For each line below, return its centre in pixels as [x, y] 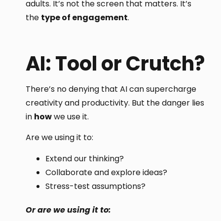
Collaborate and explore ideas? [107, 172]
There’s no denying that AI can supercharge [111, 89]
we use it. [71, 117]
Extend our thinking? [85, 158]
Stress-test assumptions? [96, 186]
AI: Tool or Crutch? [115, 64]
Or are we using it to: [69, 210]
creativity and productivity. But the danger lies [115, 103]
